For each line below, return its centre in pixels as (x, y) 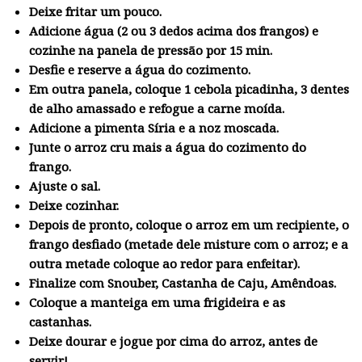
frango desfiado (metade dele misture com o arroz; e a (188, 244)
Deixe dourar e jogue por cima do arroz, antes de (173, 341)
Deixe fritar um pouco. (95, 11)
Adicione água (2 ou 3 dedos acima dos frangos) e (173, 30)
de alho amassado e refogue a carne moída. (156, 108)
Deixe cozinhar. (74, 205)
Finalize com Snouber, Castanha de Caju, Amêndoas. (182, 282)
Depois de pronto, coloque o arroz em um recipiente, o (189, 224)
